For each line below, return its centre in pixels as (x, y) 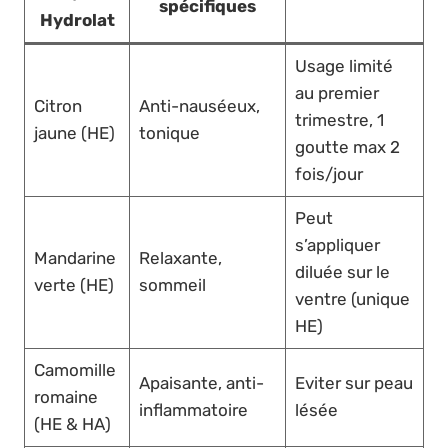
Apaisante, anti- (201, 383)
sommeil (172, 285)
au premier (336, 93)
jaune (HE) (74, 133)
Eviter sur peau (353, 383)
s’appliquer (337, 245)
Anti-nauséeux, (199, 106)
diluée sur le (342, 272)
